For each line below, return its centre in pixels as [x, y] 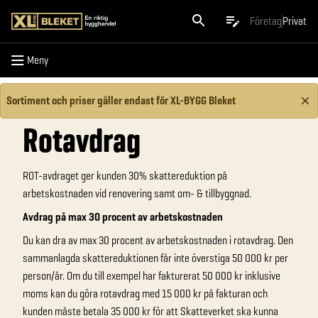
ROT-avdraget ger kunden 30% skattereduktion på [125, 176]
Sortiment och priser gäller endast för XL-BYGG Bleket [121, 100]
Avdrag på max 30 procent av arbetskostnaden [123, 217]
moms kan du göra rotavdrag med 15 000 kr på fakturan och [145, 294]
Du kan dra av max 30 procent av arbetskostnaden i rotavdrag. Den [158, 240]
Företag [266, 21]
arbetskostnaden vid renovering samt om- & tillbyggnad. [137, 193]
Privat [295, 21]
